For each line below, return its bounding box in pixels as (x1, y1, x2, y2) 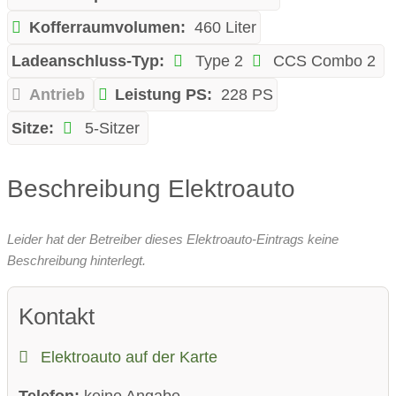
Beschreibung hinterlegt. (7, 253, 146, 269)
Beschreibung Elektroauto (7, 174, 295, 202)
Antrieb (28, 86, 85, 104)
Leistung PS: (115, 86, 213, 104)
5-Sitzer (80, 119, 140, 138)
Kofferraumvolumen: (28, 19, 186, 37)
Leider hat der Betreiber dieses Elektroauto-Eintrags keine (7, 232, 339, 247)
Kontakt (19, 303, 95, 329)
